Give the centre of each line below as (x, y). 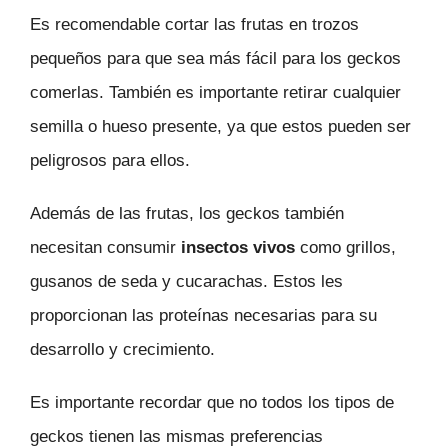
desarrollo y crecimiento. (122, 349)
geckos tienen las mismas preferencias (176, 436)
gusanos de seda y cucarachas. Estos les (186, 281)
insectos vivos (238, 247)
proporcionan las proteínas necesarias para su (203, 315)
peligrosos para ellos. (110, 161)
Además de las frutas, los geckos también (187, 213)
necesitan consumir (105, 247)
